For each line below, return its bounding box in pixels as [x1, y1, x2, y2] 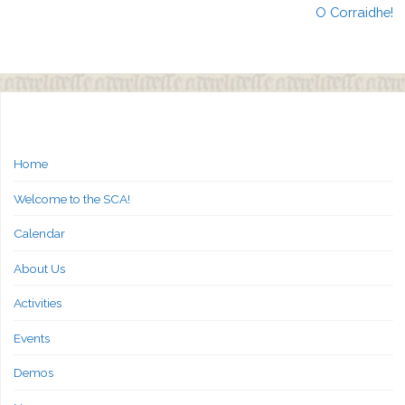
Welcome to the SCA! [13, 191, 130, 206]
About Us [13, 260, 65, 276]
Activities [13, 296, 61, 311]
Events [13, 330, 50, 345]
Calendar [13, 226, 65, 241]
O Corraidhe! [315, 5, 393, 21]
